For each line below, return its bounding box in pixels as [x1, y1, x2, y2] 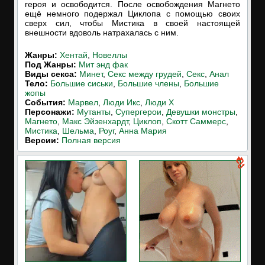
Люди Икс [103, 98, 140, 107]
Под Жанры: [25, 60, 76, 69]
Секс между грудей [108, 69, 182, 79]
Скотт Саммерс [166, 117, 226, 126]
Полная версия [62, 135, 121, 145]
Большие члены [118, 79, 179, 88]
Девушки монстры [166, 107, 235, 117]
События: [25, 98, 66, 107]
